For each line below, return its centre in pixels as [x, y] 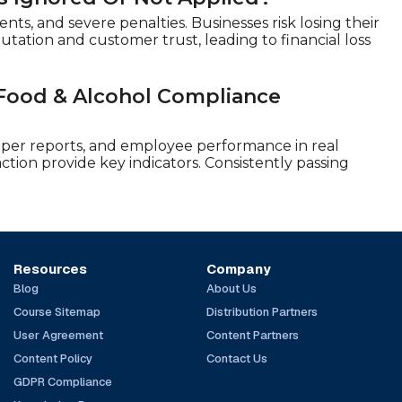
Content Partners [252, 335]
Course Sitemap [57, 311]
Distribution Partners [262, 311]
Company [238, 268]
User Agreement [59, 335]
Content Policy [53, 358]
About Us [231, 288]
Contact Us [236, 358]
